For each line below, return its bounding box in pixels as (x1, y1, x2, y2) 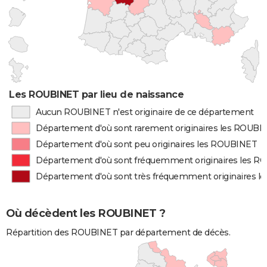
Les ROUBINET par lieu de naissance (9, 89, 184, 100)
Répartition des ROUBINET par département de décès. (6, 227, 230, 238)
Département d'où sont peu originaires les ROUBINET (36, 139, 257, 150)
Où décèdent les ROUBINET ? (6, 207, 165, 221)
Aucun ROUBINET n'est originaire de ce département (35, 107, 254, 117)
